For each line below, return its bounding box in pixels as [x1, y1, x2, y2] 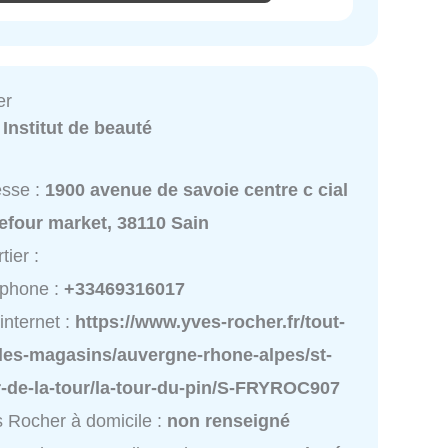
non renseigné [167, 410, 291, 431]
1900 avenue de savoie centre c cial [45, 179, 349, 200]
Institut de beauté [3, 117, 153, 138]
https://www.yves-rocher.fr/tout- [75, 311, 346, 332]
